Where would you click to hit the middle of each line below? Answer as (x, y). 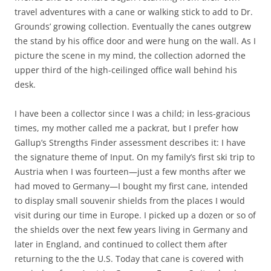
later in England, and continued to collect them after (121, 244)
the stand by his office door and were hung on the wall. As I (135, 41)
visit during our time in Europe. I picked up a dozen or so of (135, 215)
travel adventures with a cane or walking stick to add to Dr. (134, 12)
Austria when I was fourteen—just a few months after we (130, 171)
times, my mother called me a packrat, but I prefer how (126, 128)
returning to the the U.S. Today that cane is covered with (129, 259)
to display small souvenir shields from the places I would (130, 201)
